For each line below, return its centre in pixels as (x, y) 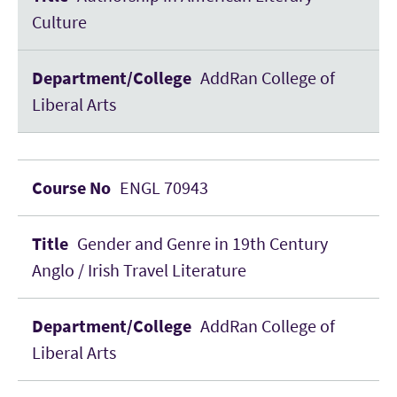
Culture (59, 22)
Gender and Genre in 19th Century (202, 243)
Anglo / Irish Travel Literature (139, 270)
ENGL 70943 (164, 187)
